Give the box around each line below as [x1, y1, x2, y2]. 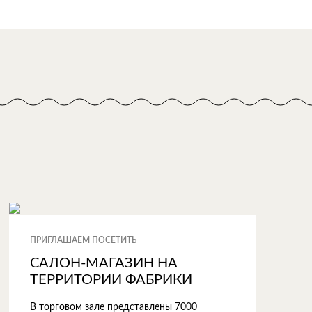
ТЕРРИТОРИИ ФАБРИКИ [29, 273, 192, 287]
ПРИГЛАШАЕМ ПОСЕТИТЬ [29, 236, 136, 244]
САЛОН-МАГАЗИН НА [29, 256, 178, 270]
